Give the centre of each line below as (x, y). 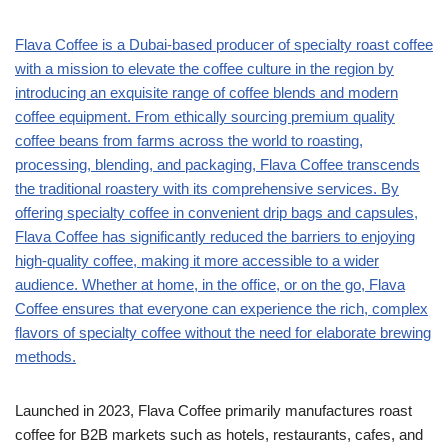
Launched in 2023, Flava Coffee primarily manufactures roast (213, 411)
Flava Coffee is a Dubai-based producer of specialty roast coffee (224, 45)
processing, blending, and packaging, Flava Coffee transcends (217, 165)
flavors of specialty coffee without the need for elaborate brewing (223, 333)
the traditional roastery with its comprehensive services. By (207, 189)
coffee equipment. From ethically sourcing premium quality (205, 117)
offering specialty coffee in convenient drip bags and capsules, (216, 213)
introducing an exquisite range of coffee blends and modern (206, 93)
